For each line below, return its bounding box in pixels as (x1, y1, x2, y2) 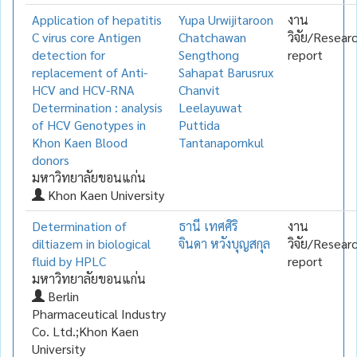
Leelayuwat (178, 98, 242, 116)
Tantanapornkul (178, 133, 264, 151)
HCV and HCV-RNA (32, 80, 135, 98)
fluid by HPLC (32, 252, 106, 269)
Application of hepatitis (32, 10, 162, 28)
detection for (32, 45, 105, 63)
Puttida (178, 116, 220, 133)
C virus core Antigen (32, 28, 141, 45)
